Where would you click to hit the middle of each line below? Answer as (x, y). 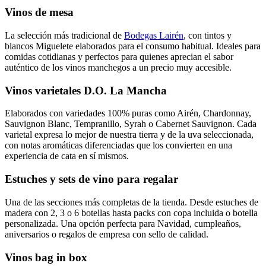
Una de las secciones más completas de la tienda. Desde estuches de (132, 202)
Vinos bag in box (46, 257)
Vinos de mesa (39, 12)
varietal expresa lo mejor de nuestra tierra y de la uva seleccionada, (129, 135)
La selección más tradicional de (64, 35)
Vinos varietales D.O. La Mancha (86, 90)
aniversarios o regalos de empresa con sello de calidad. (107, 234)
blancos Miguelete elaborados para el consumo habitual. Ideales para (133, 46)
